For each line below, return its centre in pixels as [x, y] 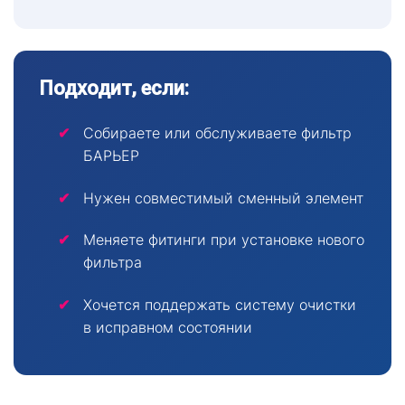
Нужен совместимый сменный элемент [223, 198]
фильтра [112, 263]
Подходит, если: [114, 89]
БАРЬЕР [111, 156]
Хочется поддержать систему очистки [219, 305]
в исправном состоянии [167, 328]
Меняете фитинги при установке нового [223, 240]
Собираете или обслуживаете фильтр [217, 133]
